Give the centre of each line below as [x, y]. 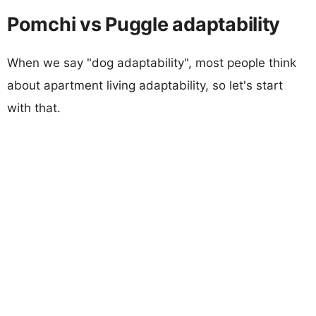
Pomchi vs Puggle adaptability [144, 24]
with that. [34, 108]
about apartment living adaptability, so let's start [145, 85]
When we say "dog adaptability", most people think [152, 62]
